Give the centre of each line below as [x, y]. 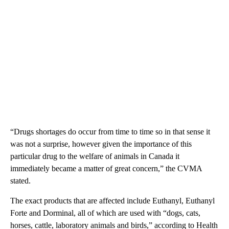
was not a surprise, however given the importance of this [101, 144]
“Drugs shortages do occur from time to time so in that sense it [110, 132]
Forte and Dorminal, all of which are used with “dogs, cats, [105, 213]
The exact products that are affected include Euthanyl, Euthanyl [112, 201]
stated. [20, 181]
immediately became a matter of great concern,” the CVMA [106, 169]
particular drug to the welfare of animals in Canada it [95, 156]
